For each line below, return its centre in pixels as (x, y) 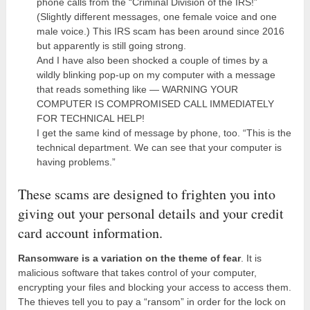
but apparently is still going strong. (111, 45)
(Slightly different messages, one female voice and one (156, 16)
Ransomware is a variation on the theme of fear (130, 258)
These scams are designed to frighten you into (147, 194)
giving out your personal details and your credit (151, 213)
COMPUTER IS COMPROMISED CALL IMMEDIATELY (155, 103)
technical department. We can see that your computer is (159, 147)
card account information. (91, 232)
